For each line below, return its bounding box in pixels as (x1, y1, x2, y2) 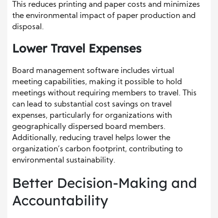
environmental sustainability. (12, 157, 115, 165)
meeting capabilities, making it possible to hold (12, 78, 182, 87)
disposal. (12, 23, 44, 32)
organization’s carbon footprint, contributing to (12, 145, 183, 154)
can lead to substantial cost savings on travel (12, 101, 172, 109)
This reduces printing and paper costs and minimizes (12, 1, 200, 9)
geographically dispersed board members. (12, 123, 165, 131)
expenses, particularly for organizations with (12, 112, 172, 120)
